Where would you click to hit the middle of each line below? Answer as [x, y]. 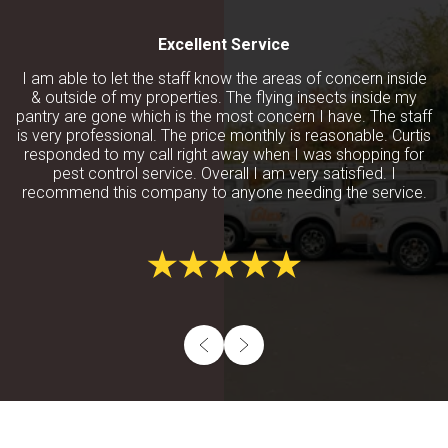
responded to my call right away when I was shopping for [224, 154]
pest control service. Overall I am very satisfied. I [224, 173]
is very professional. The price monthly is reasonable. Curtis [224, 135]
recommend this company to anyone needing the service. [224, 192]
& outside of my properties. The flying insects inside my [224, 97]
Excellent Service [224, 44]
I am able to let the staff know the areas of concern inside [224, 78]
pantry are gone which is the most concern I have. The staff [224, 116]
